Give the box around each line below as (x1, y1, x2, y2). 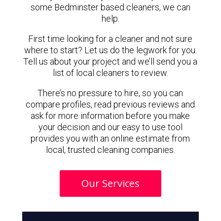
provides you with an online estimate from (31, 133, 190, 144)
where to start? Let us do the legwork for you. (24, 45, 197, 55)
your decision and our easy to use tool (38, 122, 183, 132)
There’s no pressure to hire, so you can (37, 88, 184, 98)
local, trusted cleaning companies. (45, 145, 175, 155)
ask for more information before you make (31, 110, 190, 121)
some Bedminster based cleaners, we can (30, 2, 190, 12)
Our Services (81, 177, 140, 190)
